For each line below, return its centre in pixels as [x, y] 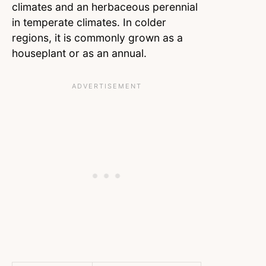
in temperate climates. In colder [89, 23]
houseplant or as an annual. [79, 53]
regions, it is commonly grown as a [97, 38]
